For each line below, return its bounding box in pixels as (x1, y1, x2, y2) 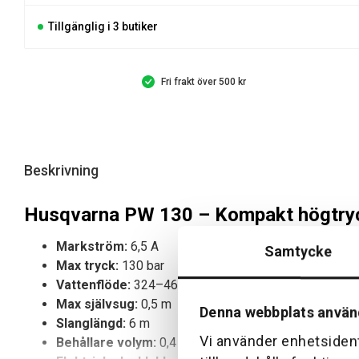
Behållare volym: (56, 335, 156, 351)
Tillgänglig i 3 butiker (47, 20, 158, 34)
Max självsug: (56, 296, 138, 313)
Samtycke (264, 242, 333, 260)
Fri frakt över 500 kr (160, 76, 246, 88)
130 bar (119, 258, 164, 274)
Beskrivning (24, 162, 99, 179)
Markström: (56, 239, 127, 255)
